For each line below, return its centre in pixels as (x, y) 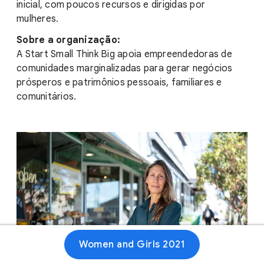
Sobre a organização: (68, 40)
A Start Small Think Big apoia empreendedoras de (124, 54)
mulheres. (38, 19)
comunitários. (47, 97)
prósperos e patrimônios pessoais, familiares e (119, 82)
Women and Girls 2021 (132, 245)
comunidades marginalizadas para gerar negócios (125, 68)
